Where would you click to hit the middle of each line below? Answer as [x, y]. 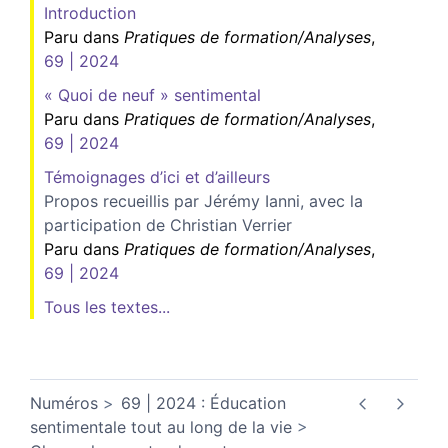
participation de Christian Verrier [168, 224]
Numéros [64, 402]
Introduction [90, 12]
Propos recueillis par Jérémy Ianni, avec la [203, 200]
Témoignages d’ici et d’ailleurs [157, 176]
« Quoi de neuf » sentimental [152, 94]
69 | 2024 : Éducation [203, 402]
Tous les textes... [107, 306]
